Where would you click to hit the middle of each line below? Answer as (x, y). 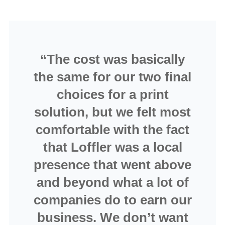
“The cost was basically (113, 60)
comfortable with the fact (113, 130)
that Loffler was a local (113, 147)
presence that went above (113, 165)
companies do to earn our (113, 200)
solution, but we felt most (113, 112)
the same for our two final (113, 77)
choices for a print (113, 95)
